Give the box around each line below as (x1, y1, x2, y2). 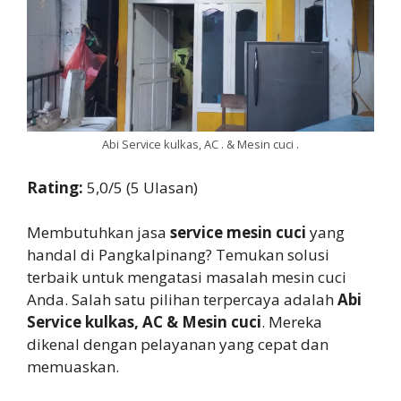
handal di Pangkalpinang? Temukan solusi (27, 244, 329, 266)
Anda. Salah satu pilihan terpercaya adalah (27, 289, 337, 311)
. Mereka (261, 311, 322, 333)
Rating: (27, 176, 87, 198)
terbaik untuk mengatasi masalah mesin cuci (27, 267, 346, 288)
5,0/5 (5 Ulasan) (87, 176, 198, 198)
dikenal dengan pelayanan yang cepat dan (27, 334, 328, 355)
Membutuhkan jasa (27, 222, 170, 243)
